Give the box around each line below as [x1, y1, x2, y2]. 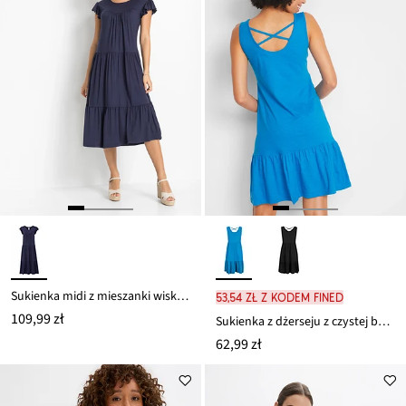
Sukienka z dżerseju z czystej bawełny [378, 312, 390, 331]
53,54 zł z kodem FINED [216, 289, 343, 304]
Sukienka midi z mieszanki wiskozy [177, 286, 188, 305]
